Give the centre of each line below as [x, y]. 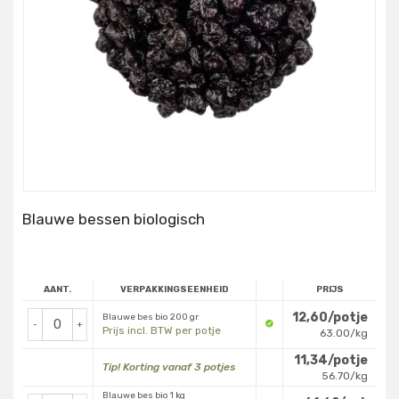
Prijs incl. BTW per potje [162, 331]
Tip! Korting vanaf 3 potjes [169, 367]
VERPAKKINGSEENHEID [175, 290]
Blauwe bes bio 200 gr [151, 318]
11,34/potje [331, 361]
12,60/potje [330, 318]
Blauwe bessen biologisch [114, 220]
